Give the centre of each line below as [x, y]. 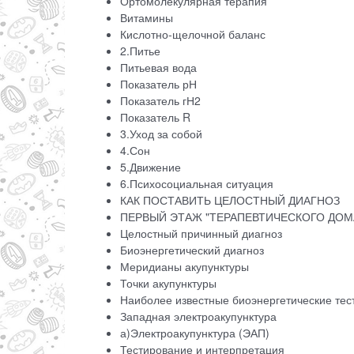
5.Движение [152, 167]
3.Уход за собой [163, 134]
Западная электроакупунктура [200, 316]
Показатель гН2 [160, 101]
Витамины [148, 18]
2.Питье [142, 51]
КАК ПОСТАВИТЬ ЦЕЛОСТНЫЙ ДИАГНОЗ [230, 200]
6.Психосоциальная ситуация [198, 184]
